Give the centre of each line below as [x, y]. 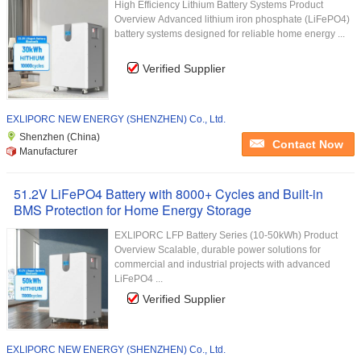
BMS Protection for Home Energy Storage [133, 210]
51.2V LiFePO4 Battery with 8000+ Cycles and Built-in [168, 194]
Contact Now [308, 144]
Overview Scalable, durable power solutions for [218, 250]
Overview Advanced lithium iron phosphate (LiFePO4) [232, 19]
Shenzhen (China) [60, 137]
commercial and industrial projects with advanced [222, 264]
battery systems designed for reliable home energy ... [230, 34]
